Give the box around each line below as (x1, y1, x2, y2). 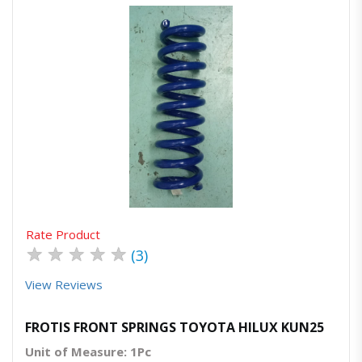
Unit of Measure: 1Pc (25, 343, 151, 360)
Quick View (171, 137, 200, 145)
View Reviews (25, 276, 103, 293)
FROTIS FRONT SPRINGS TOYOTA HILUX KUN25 (25, 318, 324, 337)
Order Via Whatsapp (197, 137, 250, 145)
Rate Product (26, 226, 100, 243)
